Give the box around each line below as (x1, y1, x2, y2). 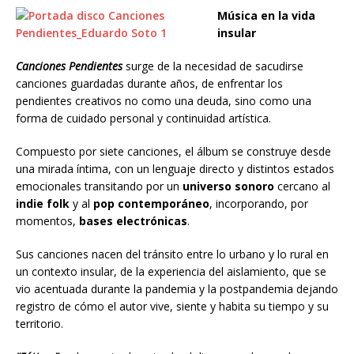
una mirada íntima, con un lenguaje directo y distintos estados (16, 161, 334, 177)
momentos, (16, 213, 79, 229)
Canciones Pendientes (16, 58, 122, 74)
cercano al (277, 179, 330, 194)
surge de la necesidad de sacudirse (126, 58, 303, 74)
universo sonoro (183, 179, 277, 194)
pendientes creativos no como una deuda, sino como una (16, 93, 311, 109)
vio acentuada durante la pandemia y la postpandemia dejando (16, 281, 338, 297)
